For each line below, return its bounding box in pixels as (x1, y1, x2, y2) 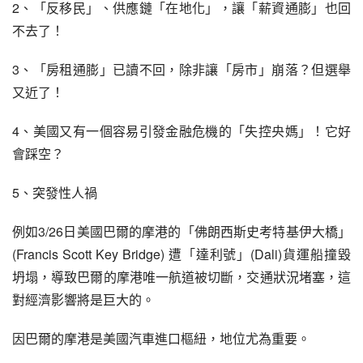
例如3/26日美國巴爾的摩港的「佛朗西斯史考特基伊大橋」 (12, 222, 351, 241)
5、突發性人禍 (12, 183, 97, 202)
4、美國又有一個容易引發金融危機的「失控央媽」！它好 (12, 122, 351, 140)
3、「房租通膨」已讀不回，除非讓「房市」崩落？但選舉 (12, 60, 351, 79)
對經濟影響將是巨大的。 (12, 290, 155, 309)
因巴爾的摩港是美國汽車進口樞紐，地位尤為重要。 (12, 329, 310, 348)
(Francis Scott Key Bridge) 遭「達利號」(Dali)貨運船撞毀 (12, 245, 351, 263)
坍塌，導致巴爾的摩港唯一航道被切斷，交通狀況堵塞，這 (12, 267, 351, 286)
